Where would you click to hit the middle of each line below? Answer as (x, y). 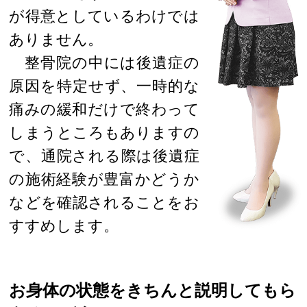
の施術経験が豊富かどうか (104, 179)
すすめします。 (64, 225)
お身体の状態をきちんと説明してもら (153, 290)
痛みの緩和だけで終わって (104, 109)
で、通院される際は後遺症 (104, 156)
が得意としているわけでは (104, 16)
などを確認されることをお (104, 202)
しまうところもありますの (104, 132)
